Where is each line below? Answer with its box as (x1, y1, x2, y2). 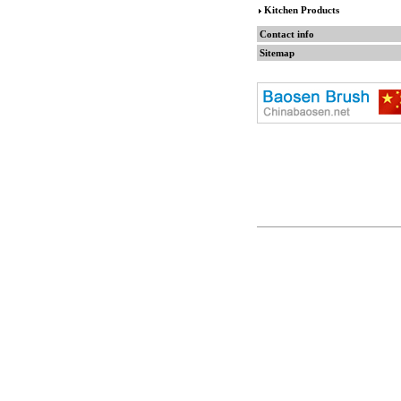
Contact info (260, 29, 314, 39)
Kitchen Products (264, 4, 339, 15)
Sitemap (260, 47, 294, 58)
